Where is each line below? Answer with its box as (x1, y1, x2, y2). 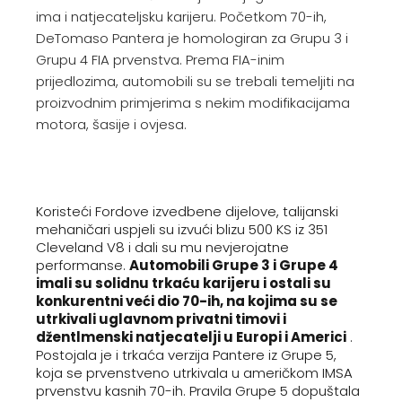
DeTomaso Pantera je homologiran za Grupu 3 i (36, 29, 348, 48)
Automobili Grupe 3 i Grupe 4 (129, 256, 338, 275)
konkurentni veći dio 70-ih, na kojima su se (36, 292, 337, 310)
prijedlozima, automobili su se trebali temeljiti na (36, 72, 354, 91)
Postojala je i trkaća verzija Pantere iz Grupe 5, (36, 345, 336, 364)
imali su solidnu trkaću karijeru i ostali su (36, 274, 331, 293)
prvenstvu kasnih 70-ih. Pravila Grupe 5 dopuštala (36, 381, 360, 400)
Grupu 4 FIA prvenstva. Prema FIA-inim (36, 50, 284, 69)
